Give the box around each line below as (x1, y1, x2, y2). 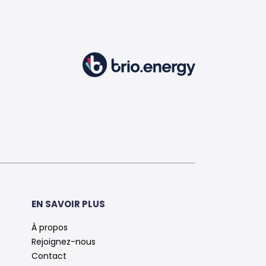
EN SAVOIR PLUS (31, 198, 105, 210)
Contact (31, 250, 66, 262)
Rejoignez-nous (31, 236, 96, 248)
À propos (31, 221, 68, 233)
